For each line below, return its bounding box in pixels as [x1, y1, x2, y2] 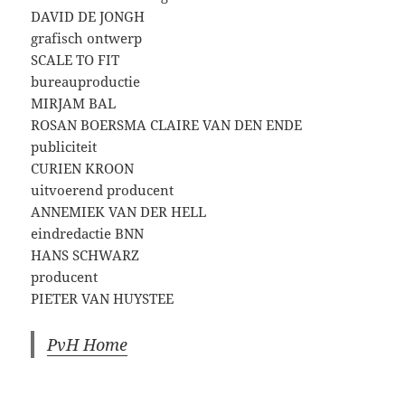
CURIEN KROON [31, 158, 135, 177]
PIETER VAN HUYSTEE [31, 288, 174, 307]
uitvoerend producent [31, 180, 174, 199]
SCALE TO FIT [31, 50, 120, 69]
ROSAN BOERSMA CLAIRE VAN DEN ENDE [31, 115, 303, 134]
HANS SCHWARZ [31, 245, 140, 264]
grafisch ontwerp [31, 28, 143, 47]
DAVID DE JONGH [31, 6, 146, 25]
